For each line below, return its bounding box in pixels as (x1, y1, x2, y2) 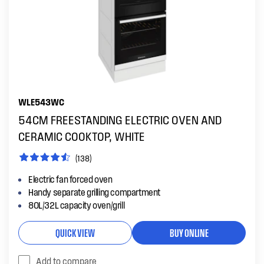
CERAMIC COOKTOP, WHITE (18, 129, 145, 143)
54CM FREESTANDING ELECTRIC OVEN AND (18, 113, 222, 127)
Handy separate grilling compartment (28, 186, 160, 197)
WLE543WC (18, 96, 64, 107)
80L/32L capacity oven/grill (28, 199, 125, 210)
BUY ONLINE (169, 225, 209, 239)
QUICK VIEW (55, 225, 95, 239)
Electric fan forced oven (28, 173, 113, 184)
